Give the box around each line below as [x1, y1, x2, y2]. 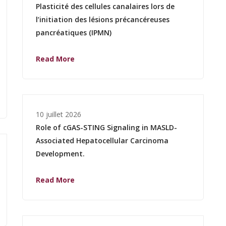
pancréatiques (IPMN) [36, 27, 111, 37]
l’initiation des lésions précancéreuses [36, 14, 169, 24]
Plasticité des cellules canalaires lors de [36, 1, 175, 11]
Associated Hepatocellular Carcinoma [36, 135, 168, 145]
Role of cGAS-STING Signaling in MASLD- [36, 122, 177, 132]
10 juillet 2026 [36, 109, 81, 119]
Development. [36, 148, 85, 158]
